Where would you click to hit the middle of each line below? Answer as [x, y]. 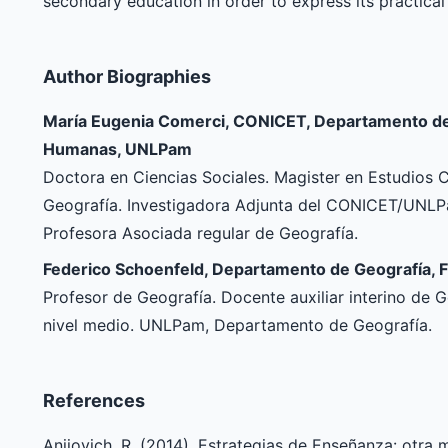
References [93, 401]
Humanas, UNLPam [117, 149]
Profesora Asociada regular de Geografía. [200, 233]
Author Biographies [126, 77]
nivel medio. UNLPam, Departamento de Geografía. [237, 325]
